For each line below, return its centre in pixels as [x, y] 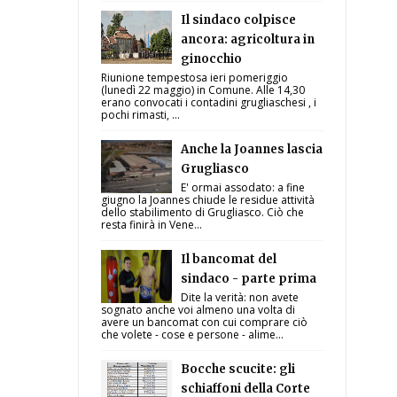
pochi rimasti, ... [141, 115]
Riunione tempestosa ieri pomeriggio [195, 78]
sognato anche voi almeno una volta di [198, 310]
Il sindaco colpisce [239, 20]
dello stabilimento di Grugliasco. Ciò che [203, 212]
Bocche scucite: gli [238, 369]
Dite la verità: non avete [240, 297]
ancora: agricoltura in [248, 39]
